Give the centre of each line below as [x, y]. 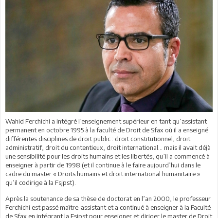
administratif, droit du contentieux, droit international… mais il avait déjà [108, 147]
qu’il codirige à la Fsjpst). [41, 182]
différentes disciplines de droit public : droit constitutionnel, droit [98, 138]
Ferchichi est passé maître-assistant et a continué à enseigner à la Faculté [108, 207]
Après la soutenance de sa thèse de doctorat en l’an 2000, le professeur [108, 198]
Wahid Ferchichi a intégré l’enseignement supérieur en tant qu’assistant [106, 121]
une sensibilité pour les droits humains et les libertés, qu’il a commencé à [108, 156]
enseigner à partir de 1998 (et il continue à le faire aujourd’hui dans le [103, 165]
